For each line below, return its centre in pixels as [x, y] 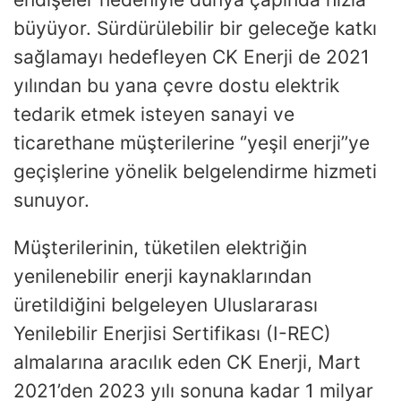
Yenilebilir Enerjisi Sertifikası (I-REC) [172, 333]
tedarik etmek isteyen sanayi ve [154, 114]
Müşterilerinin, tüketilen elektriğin [160, 247]
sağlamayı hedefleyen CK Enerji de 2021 [192, 56]
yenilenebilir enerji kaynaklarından [162, 276]
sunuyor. [57, 200]
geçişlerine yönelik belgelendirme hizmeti [195, 171]
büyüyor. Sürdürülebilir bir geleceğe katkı [195, 28]
